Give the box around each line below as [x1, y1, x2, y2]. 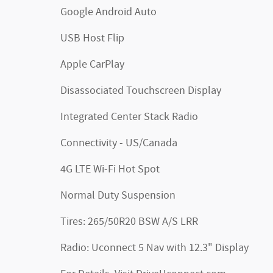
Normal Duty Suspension [60, 188, 175, 203]
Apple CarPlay [60, 57, 124, 72]
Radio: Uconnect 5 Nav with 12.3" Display [60, 240, 249, 255]
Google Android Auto [60, 4, 157, 19]
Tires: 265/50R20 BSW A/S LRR [60, 214, 198, 229]
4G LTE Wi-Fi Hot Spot [60, 161, 160, 177]
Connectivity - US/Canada [60, 135, 177, 151]
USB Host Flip [60, 30, 124, 46]
